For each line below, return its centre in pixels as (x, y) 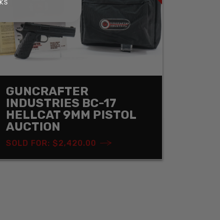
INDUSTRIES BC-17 (61, 103)
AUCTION (33, 126)
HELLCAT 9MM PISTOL (71, 115)
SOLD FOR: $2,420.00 (51, 143)
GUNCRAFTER (47, 91)
